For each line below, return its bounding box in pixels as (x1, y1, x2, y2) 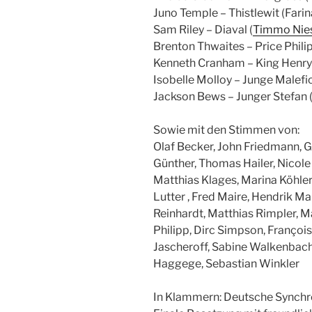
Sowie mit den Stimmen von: (153, 123, 299, 137)
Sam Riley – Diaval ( (153, 23, 253, 37)
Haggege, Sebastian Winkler (153, 257, 299, 271)
